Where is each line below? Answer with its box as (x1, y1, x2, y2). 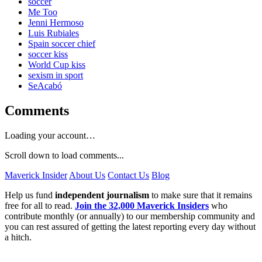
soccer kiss (28, 49, 68, 60)
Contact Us (108, 170, 149, 180)
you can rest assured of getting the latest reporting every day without (5, 221, 256, 232)
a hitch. (5, 232, 32, 242)
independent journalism (55, 189, 149, 200)
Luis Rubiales (28, 28, 79, 39)
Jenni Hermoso (28, 18, 84, 28)
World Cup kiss (28, 60, 85, 70)
